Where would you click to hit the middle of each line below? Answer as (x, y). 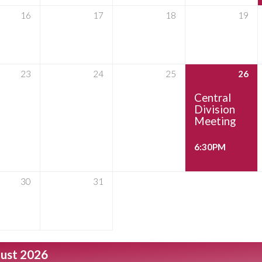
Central (213, 98)
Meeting (215, 121)
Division (215, 109)
